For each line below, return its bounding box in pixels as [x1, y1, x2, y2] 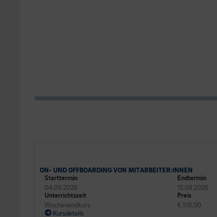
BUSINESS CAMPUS [44, 154, 93, 160]
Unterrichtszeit [45, 192, 86, 199]
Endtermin [177, 174, 206, 182]
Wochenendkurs [45, 201, 90, 209]
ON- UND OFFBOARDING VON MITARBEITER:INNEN [40, 167, 193, 174]
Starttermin [45, 174, 77, 182]
